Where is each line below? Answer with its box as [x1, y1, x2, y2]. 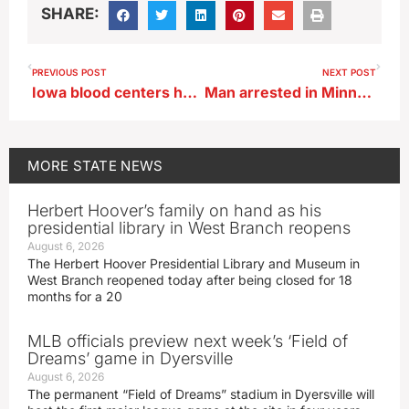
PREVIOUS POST [32, 66, 107, 78]
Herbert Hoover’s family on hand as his [27, 200, 321, 220]
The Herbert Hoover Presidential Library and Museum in [27, 255, 360, 271]
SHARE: [41, 4, 100, 23]
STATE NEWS [72, 156, 163, 174]
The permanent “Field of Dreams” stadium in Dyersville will [27, 385, 374, 402]
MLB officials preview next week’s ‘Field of [27, 330, 348, 351]
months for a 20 [27, 288, 122, 304]
